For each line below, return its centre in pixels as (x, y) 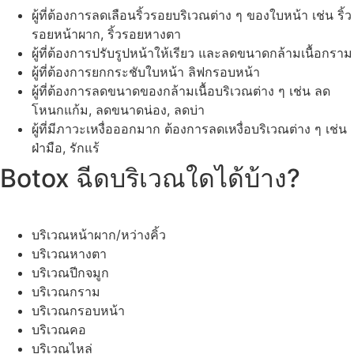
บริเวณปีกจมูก (70, 273)
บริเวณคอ (59, 330)
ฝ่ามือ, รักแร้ (66, 148)
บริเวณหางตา (69, 254)
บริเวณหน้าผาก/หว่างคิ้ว (99, 235)
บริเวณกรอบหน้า (78, 311)
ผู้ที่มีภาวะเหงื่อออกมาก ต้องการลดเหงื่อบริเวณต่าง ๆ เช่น (189, 129)
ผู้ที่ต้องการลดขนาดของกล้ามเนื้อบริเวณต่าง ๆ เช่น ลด (181, 91)
